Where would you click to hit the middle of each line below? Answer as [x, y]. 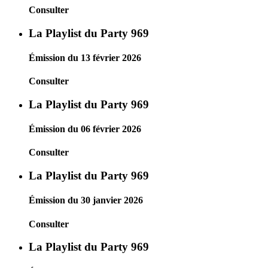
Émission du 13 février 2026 [85, 57]
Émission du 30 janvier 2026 [86, 200]
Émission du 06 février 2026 [85, 129]
